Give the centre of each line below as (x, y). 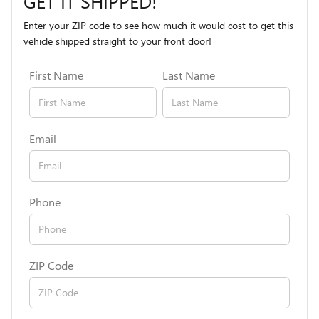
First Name (57, 75)
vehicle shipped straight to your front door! (118, 41)
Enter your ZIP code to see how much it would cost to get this (159, 26)
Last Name (189, 75)
